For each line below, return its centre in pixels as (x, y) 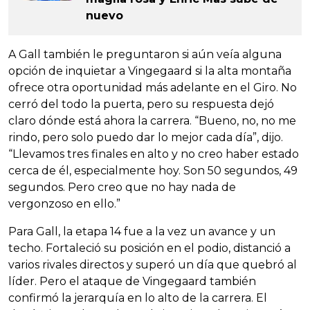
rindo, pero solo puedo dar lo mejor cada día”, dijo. (146, 137)
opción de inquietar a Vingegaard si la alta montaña (150, 71)
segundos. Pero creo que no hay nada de (122, 187)
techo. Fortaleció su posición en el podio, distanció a (149, 248)
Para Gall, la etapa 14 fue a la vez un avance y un (142, 231)
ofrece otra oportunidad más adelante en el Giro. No (153, 87)
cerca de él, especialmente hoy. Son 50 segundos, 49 (153, 170)
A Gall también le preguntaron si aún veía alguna (145, 54)
